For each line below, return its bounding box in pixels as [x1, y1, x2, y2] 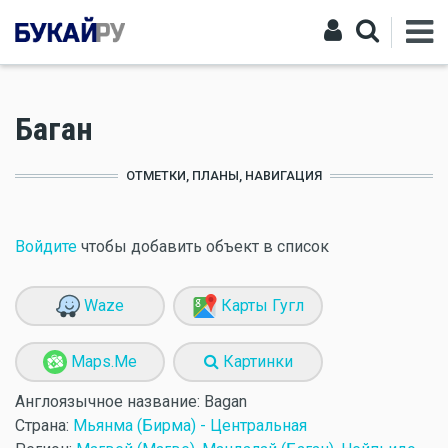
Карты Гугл [216, 296, 304, 315]
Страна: [15, 416, 73, 435]
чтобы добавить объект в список [77, 237, 329, 256]
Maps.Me [67, 352, 137, 371]
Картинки [218, 352, 293, 371]
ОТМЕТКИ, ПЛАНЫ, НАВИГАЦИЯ [126, 168, 322, 183]
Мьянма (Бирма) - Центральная [73, 416, 307, 435]
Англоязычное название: [15, 392, 204, 411]
